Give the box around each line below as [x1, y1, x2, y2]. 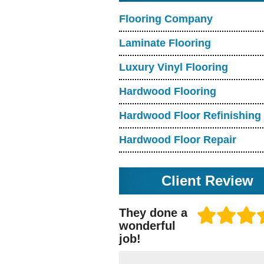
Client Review [161, 173, 254, 189]
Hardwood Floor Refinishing [119, 109, 261, 121]
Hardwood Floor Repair [119, 133, 236, 146]
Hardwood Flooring [119, 85, 216, 97]
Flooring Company [119, 12, 213, 25]
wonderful [119, 219, 176, 232]
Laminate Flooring [119, 37, 211, 49]
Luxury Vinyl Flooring [119, 61, 228, 73]
